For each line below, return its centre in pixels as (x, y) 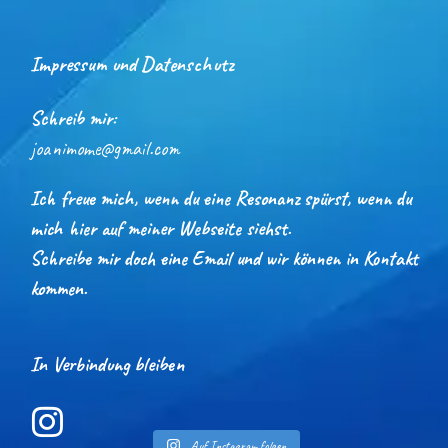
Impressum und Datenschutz (131, 63)
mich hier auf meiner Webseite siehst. (160, 228)
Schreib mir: (73, 118)
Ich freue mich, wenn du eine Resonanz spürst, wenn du (220, 198)
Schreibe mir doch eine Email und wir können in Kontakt (224, 258)
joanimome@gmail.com (104, 148)
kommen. (58, 288)
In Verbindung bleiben (107, 363)
